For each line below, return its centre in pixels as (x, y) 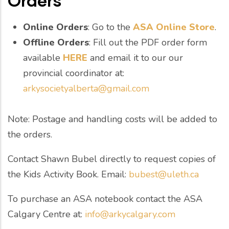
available (43, 58)
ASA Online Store (174, 27)
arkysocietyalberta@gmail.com (86, 88)
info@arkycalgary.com (130, 214)
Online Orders (55, 27)
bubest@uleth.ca (164, 174)
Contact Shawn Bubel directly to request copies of (112, 159)
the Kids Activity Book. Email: (68, 174)
